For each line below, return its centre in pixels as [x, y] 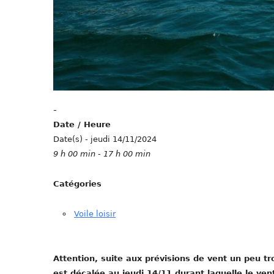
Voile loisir [95, 214]
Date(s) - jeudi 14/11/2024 [105, 139]
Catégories [77, 184]
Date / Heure [82, 125]
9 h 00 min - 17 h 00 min [102, 154]
